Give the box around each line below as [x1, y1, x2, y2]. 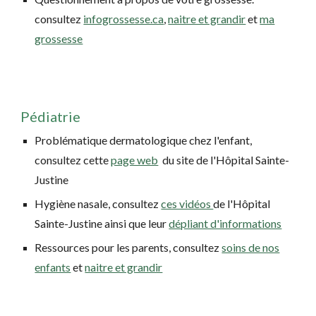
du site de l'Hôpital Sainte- [158, 153, 290, 166]
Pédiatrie [20, 108, 81, 125]
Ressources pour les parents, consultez [35, 241, 222, 254]
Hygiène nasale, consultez [35, 197, 162, 210]
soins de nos [221, 241, 280, 254]
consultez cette [35, 153, 111, 166]
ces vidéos [161, 197, 214, 210]
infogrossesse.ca [83, 12, 164, 25]
